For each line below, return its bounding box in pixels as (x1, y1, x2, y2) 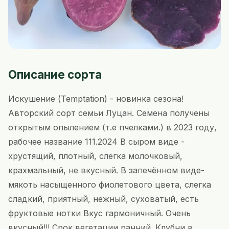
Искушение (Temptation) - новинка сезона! (8, 93, 184, 104)
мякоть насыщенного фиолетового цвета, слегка (8, 179, 211, 190)
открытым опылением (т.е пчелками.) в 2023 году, (8, 122, 217, 132)
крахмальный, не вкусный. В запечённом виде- (8, 165, 204, 175)
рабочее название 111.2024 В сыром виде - (8, 136, 185, 147)
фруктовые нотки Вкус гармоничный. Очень (8, 208, 191, 218)
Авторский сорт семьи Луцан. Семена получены (8, 107, 210, 118)
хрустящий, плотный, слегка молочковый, (8, 150, 182, 161)
